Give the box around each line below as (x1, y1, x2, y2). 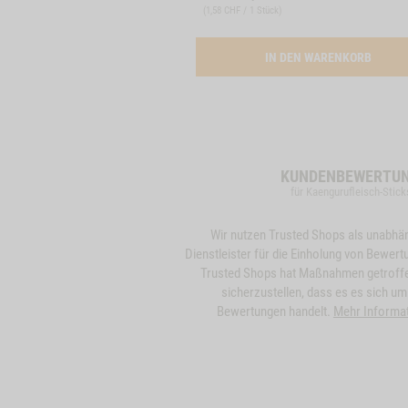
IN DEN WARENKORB (264, 50, 374, 65)
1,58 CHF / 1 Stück (206, 5, 279, 16)
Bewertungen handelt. (216, 303, 333, 320)
